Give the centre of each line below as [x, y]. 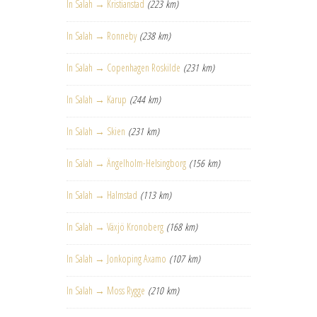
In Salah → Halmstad [102, 195]
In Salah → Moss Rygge [106, 291]
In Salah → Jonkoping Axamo [116, 259]
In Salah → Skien [96, 132]
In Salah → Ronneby [102, 36]
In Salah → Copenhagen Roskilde [123, 68]
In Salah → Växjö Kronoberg [115, 227]
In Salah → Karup [97, 100]
